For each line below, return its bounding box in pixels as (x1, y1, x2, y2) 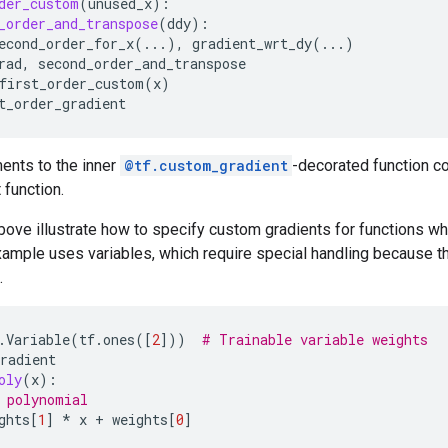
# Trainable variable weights (202, 330, 428, 349)
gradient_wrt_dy (192, 34, 312, 53)
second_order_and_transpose (38, 54, 246, 73)
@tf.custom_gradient (124, 156, 288, 175)
